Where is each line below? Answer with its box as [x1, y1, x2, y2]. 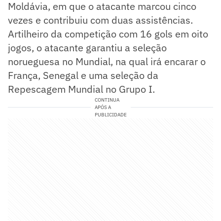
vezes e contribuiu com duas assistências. [8, 13, 193, 27]
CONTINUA [94, 97, 119, 104]
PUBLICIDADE [94, 111, 127, 118]
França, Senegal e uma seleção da [8, 69, 158, 82]
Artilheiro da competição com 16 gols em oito [8, 27, 208, 41]
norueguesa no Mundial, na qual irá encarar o [8, 55, 206, 69]
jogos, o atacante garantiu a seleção [8, 41, 167, 55]
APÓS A [94, 104, 111, 111]
